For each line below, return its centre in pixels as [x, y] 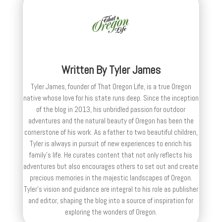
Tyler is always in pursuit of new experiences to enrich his [111, 143]
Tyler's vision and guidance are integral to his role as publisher [111, 189]
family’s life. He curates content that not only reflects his [111, 155]
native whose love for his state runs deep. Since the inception [111, 98]
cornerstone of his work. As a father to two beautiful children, [111, 132]
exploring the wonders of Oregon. [111, 212]
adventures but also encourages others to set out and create [111, 166]
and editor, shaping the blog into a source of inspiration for [111, 200]
